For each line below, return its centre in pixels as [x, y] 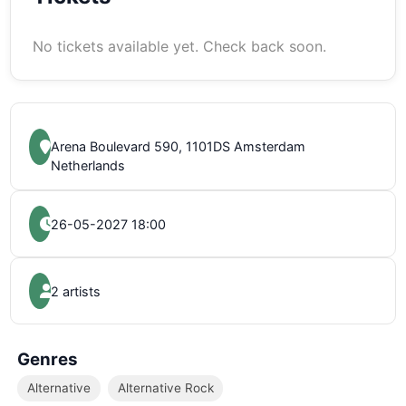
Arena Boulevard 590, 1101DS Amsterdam [179, 146]
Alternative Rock [165, 387]
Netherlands [88, 165]
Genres [48, 359]
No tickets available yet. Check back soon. [180, 46]
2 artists [76, 291]
